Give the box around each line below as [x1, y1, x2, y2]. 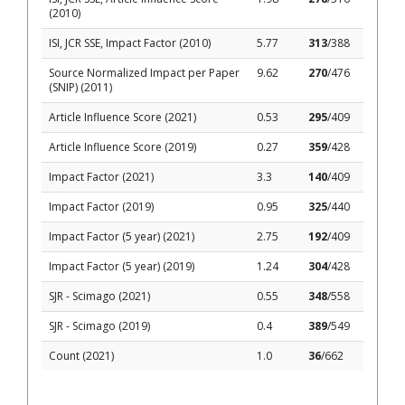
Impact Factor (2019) [49, 199, 154, 214]
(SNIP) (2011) [49, 80, 112, 95]
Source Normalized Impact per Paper [49, 65, 240, 80]
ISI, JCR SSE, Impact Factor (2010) [49, 35, 211, 51]
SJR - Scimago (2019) [49, 318, 150, 334]
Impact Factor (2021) [49, 169, 154, 184]
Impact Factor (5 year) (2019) [49, 259, 194, 274]
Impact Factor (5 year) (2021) [49, 229, 194, 244]
